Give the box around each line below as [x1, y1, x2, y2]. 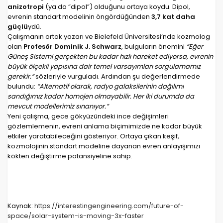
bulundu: [7, 82, 37, 92]
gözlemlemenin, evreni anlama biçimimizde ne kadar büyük [7, 121, 202, 131]
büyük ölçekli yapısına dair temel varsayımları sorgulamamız [7, 62, 201, 72]
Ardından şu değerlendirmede [101, 72, 200, 82]
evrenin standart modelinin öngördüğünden [7, 12, 151, 22]
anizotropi [7, 2, 44, 12]
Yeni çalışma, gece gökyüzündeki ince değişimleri [7, 111, 169, 121]
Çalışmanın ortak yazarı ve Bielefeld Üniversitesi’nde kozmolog [7, 32, 210, 42]
